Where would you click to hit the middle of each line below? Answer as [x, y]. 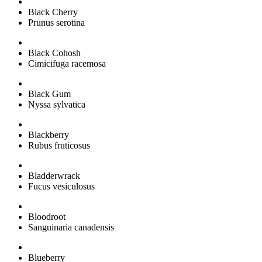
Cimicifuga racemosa [67, 63]
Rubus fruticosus [59, 145]
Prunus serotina [56, 22]
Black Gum [49, 94]
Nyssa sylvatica [57, 104]
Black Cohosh [54, 53]
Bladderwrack [54, 175]
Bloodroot [47, 216]
